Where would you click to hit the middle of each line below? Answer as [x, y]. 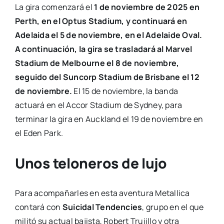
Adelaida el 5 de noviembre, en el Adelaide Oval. [108, 35]
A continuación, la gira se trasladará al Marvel [103, 49]
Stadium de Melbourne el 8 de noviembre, [97, 63]
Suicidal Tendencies [101, 207]
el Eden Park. [39, 133]
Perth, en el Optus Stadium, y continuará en [101, 21]
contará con [38, 207]
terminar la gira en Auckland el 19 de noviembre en [109, 119]
